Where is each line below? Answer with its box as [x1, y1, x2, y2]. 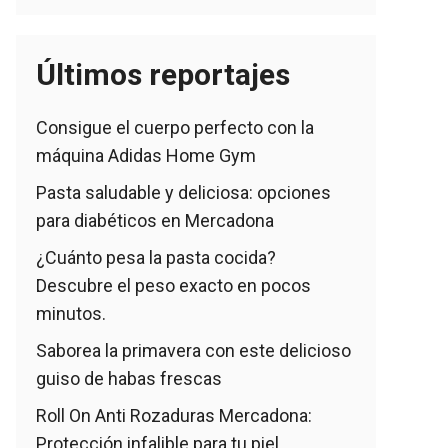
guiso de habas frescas [36, 368, 222, 389]
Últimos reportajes [36, 57, 290, 92]
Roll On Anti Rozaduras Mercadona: [36, 405, 312, 426]
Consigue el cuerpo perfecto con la [36, 117, 314, 138]
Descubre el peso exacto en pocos [36, 275, 311, 296]
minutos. [36, 303, 106, 324]
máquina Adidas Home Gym [36, 145, 256, 166]
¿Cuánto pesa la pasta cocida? [36, 247, 276, 268]
